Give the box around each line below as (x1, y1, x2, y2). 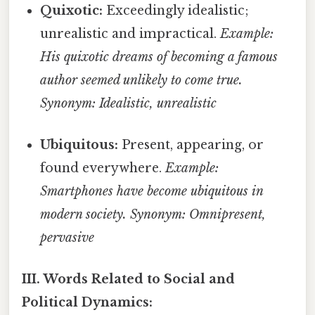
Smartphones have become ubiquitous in (40, 184, 264, 200)
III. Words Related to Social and (22, 271, 235, 288)
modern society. (40, 207, 127, 223)
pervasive (40, 230, 95, 246)
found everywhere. (40, 160, 166, 176)
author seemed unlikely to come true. (40, 72, 243, 88)
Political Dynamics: (22, 295, 153, 311)
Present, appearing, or (118, 137, 264, 153)
